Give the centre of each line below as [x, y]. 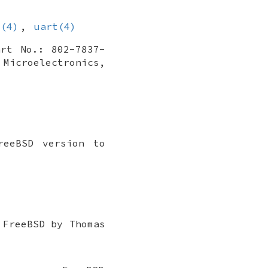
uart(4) [55, 27]
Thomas [88, 224]
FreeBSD [24, 224]
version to [69, 143]
